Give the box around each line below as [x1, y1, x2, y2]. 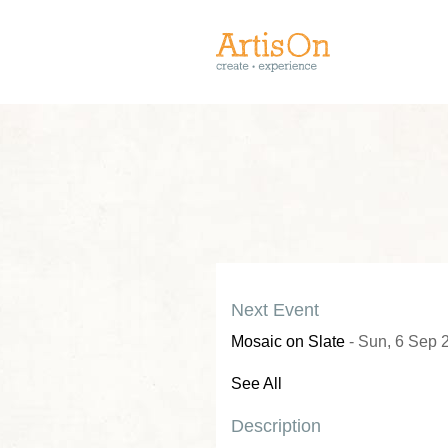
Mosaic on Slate [231, 333, 345, 350]
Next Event [231, 300, 319, 320]
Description [231, 416, 321, 436]
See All [231, 375, 282, 392]
